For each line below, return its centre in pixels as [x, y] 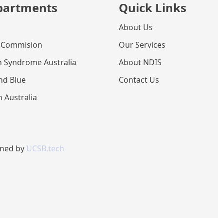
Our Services [142, 45]
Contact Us [139, 80]
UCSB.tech [45, 149]
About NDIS [140, 62]
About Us [136, 27]
